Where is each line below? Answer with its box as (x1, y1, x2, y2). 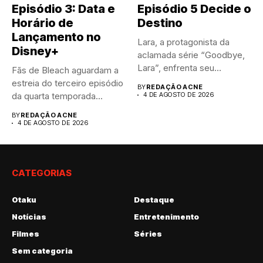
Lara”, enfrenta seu (137, 62, 214, 74)
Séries (133, 229, 162, 239)
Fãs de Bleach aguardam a (12, 65, 119, 76)
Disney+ (12, 44, 59, 59)
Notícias (12, 212, 46, 222)
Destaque (133, 195, 174, 205)
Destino (137, 16, 183, 31)
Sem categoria (12, 246, 73, 256)
